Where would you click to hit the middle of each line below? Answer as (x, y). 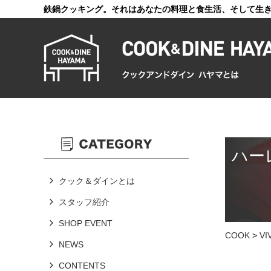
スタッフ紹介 (84, 202)
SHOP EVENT (86, 223)
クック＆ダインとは (97, 181)
